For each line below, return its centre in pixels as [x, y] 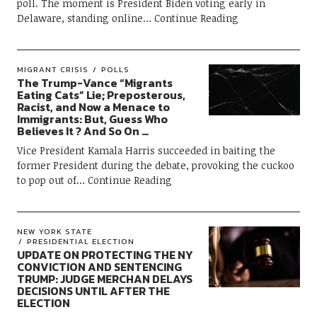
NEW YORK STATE [54, 231]
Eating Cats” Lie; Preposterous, [101, 94]
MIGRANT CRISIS [52, 69]
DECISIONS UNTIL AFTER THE [93, 290]
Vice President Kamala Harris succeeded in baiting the [146, 150]
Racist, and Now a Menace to [93, 106]
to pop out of [46, 180]
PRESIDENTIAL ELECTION [80, 241]
